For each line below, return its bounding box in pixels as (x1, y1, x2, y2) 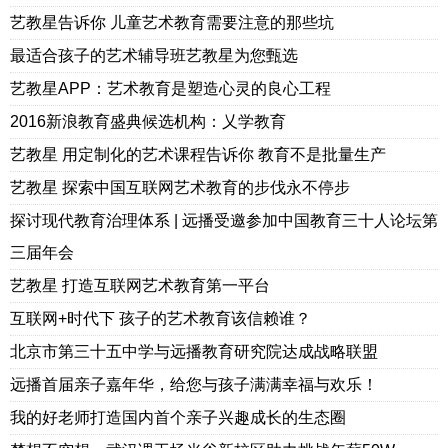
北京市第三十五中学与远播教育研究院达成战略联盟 (10, 343, 378, 360)
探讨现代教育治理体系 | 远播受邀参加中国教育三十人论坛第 (10, 212, 438, 229)
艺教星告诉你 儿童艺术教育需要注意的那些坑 (10, 14, 334, 31)
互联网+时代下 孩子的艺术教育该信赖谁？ (10, 310, 311, 327)
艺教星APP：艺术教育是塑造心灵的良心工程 (10, 80, 331, 97)
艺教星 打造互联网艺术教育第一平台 (10, 277, 270, 294)
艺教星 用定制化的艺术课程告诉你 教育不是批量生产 (10, 146, 386, 163)
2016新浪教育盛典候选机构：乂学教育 (10, 113, 286, 130)
